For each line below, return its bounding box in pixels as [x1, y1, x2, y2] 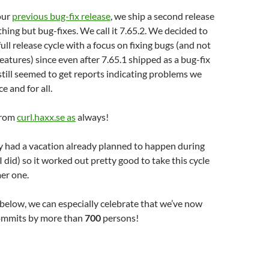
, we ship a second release [110, 10, 214, 22]
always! [76, 111, 109, 123]
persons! [101, 212, 139, 224]
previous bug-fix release [12, 10, 110, 22]
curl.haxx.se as [17, 111, 76, 123]
